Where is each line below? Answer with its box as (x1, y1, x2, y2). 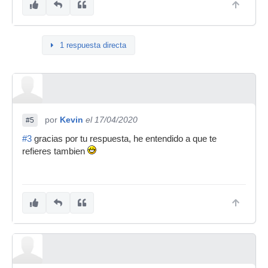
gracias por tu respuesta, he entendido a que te (32, 134, 217, 144)
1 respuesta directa (60, 41, 126, 50)
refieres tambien (22, 147, 87, 156)
